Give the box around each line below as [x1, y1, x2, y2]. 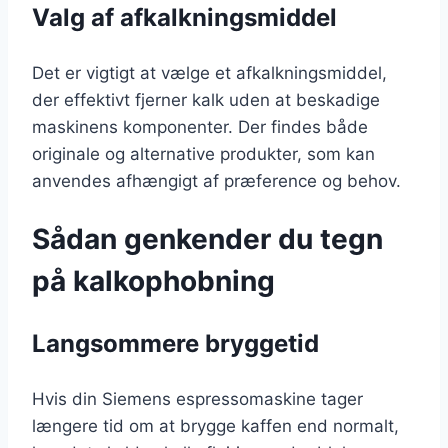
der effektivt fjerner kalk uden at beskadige [32, 89, 380, 110]
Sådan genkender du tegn [32, 222, 383, 257]
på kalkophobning [32, 264, 275, 299]
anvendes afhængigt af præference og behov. [32, 170, 401, 191]
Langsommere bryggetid [32, 329, 319, 359]
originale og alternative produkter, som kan [32, 143, 375, 164]
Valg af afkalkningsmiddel [32, 2, 337, 32]
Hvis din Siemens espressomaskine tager [32, 389, 363, 410]
